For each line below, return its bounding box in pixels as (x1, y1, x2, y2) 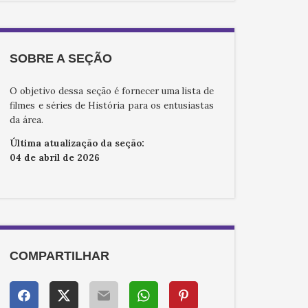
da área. (10, 113, 44, 126)
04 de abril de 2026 (10, 152, 100, 164)
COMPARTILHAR (10, 249, 110, 263)
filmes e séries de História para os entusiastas (10, 99, 214, 111)
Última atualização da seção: (10, 137, 145, 149)
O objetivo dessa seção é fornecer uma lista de (10, 85, 214, 97)
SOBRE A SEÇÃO (10, 51, 113, 65)
